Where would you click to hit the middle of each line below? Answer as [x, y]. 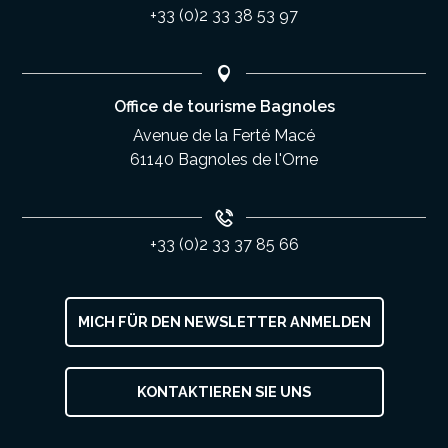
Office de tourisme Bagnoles [224, 107]
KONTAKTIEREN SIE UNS [224, 392]
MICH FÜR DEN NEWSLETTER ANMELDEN [224, 322]
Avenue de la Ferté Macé [224, 136]
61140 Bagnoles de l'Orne [224, 160]
